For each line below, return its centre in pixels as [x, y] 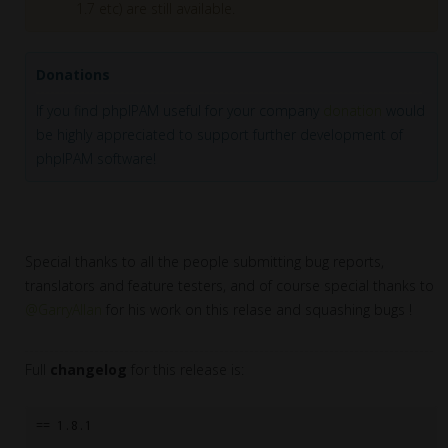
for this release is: [185, 369]
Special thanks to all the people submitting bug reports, [204, 261]
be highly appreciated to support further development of [219, 134]
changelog [88, 369]
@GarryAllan [63, 309]
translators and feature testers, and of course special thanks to [229, 285]
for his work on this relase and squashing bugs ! [257, 309]
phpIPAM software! [96, 158]
